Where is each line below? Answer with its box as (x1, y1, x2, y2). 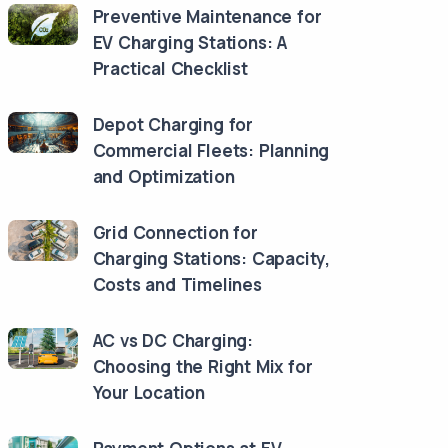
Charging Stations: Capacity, (92, 247, 331, 270)
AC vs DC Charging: (92, 329, 254, 352)
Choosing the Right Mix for (92, 355, 313, 378)
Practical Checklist (92, 57, 248, 80)
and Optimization (92, 165, 235, 188)
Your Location (92, 381, 206, 404)
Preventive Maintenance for (92, 5, 322, 28)
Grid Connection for (92, 221, 258, 244)
